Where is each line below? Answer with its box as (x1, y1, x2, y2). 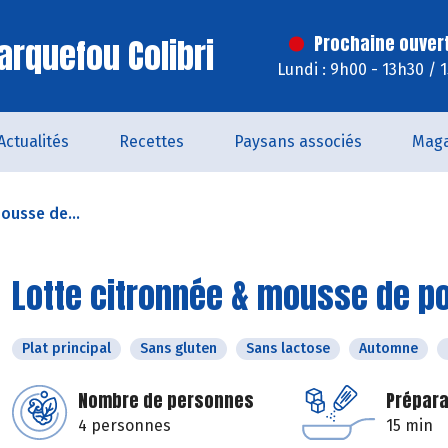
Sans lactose (246, 340, 330, 357)
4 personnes (78, 416, 171, 435)
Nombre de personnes (78, 387, 254, 414)
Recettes (119, 132, 184, 151)
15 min (386, 416, 433, 435)
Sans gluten (140, 340, 217, 357)
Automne (359, 340, 418, 357)
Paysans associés (234, 132, 362, 151)
